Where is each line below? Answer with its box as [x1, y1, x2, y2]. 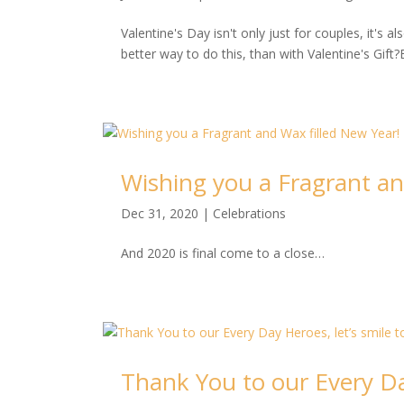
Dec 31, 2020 [121, 204, 199, 222]
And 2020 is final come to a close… [121, 243, 326, 262]
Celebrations [213, 204, 287, 222]
